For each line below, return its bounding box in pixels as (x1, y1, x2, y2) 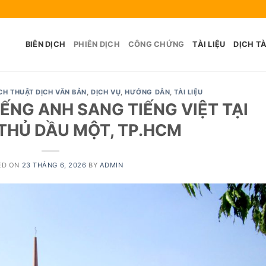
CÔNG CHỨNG (128, 40, 185, 49)
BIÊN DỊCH (25, 40, 66, 49)
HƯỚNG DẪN (125, 88, 170, 96)
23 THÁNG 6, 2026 (21, 160, 87, 169)
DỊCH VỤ (91, 88, 121, 96)
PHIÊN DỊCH (74, 40, 120, 49)
